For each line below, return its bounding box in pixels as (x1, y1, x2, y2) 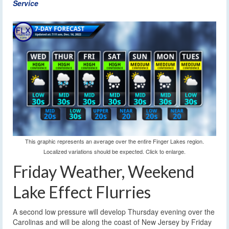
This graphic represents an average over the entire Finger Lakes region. (25, 137, 204, 145)
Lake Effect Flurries (13, 182, 151, 202)
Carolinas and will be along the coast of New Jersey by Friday (13, 216, 212, 227)
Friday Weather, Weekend (13, 162, 194, 181)
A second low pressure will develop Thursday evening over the (13, 206, 215, 217)
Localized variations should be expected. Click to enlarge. (43, 147, 186, 155)
